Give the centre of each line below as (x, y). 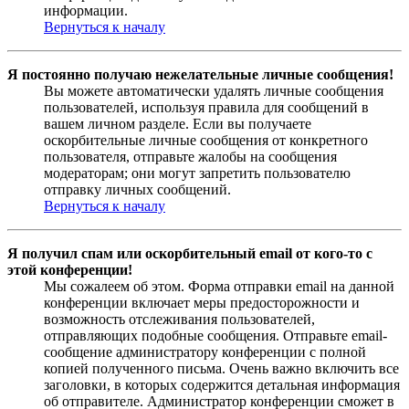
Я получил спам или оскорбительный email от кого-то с (190, 254)
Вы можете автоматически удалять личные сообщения (214, 91)
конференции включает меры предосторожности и (202, 303)
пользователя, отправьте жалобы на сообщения (190, 157)
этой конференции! (70, 270)
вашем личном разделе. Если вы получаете (178, 124)
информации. (86, 11)
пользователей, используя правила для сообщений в (206, 108)
